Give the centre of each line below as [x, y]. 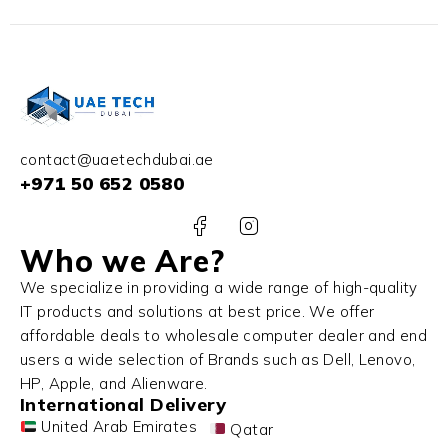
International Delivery [123, 404]
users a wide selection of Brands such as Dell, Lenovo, [218, 359]
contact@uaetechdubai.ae [117, 159]
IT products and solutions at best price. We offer [197, 311]
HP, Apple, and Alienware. [114, 383]
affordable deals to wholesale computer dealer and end [223, 335]
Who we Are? [122, 260]
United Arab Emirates [117, 427]
